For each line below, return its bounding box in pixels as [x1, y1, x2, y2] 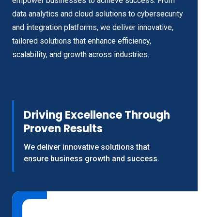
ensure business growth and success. [24, 154, 159, 163]
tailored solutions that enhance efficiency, [12, 36, 151, 46]
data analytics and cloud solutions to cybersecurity [12, 9, 183, 18]
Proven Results [24, 121, 103, 136]
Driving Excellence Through [24, 107, 170, 123]
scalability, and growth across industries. [12, 49, 149, 59]
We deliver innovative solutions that [24, 142, 150, 152]
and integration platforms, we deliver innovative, [12, 22, 173, 32]
